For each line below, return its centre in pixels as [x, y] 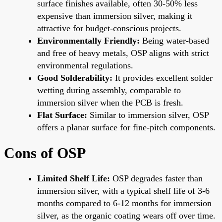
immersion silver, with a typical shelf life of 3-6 [123, 191]
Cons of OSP [45, 153]
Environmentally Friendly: [88, 40]
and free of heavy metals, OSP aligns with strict [123, 53]
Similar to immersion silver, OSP [148, 115]
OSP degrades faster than [156, 178]
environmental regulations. [85, 65]
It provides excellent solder [163, 78]
